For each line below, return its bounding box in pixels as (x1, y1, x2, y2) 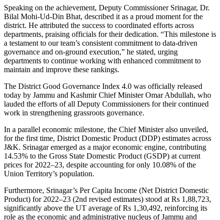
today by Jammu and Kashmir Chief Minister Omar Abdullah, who (4, 90, 211, 99)
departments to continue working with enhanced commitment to (4, 56, 201, 65)
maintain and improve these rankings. (4, 65, 119, 74)
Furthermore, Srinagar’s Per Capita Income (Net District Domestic (4, 186, 209, 194)
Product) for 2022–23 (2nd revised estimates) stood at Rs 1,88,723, (4, 194, 211, 203)
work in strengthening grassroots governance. (4, 108, 144, 117)
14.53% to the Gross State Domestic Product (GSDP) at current (4, 151, 200, 160)
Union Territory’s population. (4, 169, 94, 178)
